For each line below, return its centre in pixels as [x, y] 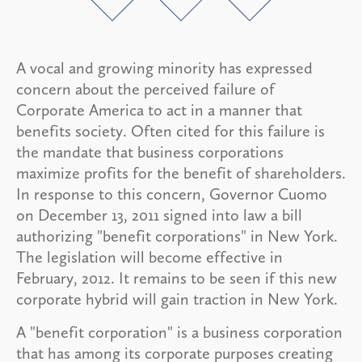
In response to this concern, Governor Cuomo [172, 194]
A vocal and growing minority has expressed [164, 67]
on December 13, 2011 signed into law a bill [159, 215]
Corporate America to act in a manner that [159, 109]
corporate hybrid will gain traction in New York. [177, 299]
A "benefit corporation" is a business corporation [179, 332]
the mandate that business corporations [150, 152]
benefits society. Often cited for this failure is [170, 130]
